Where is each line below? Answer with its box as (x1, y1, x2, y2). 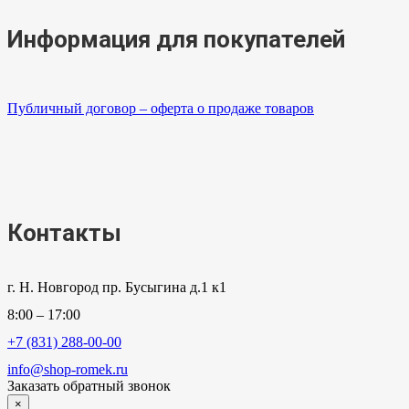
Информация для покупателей (7, 26, 345, 54)
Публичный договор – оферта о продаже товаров (7, 100, 314, 117)
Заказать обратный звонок (7, 378, 171, 394)
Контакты (7, 219, 121, 247)
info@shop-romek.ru (7, 362, 128, 378)
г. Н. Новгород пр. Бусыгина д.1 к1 (7, 279, 226, 296)
